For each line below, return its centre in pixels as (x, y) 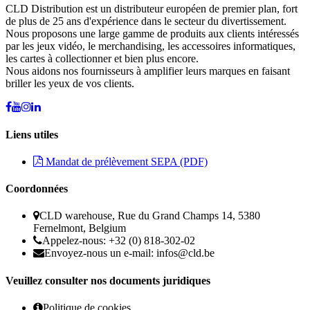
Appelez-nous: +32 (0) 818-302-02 (119, 241)
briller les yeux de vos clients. (70, 84)
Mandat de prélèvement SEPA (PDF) (125, 161)
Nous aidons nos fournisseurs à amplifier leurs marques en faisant (148, 71)
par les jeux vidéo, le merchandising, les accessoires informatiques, (151, 46)
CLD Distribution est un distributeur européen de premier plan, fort (152, 9)
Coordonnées (37, 189)
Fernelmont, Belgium (80, 228)
